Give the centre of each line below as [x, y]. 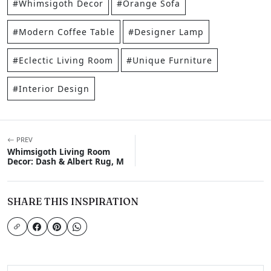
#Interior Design [51, 89]
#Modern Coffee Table [64, 32]
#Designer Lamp [166, 32]
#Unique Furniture [169, 60]
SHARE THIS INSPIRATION [73, 202]
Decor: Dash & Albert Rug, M [66, 162]
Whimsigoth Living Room [59, 152]
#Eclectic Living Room [63, 60]
